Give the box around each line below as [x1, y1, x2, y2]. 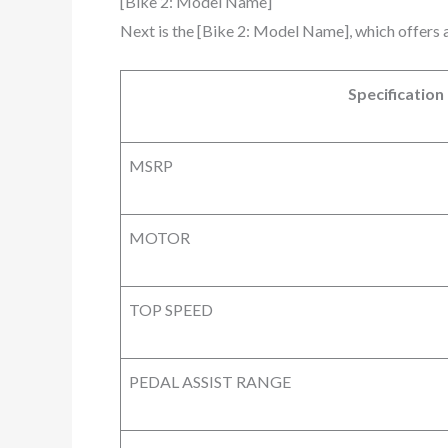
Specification [348, 84, 444, 104]
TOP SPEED [129, 300, 213, 320]
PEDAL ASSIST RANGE [129, 372, 291, 392]
